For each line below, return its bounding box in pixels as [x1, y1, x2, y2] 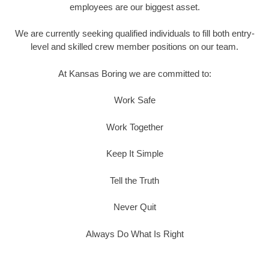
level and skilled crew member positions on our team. [31, 41, 238, 52]
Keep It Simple [106, 148, 163, 159]
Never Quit [113, 202, 156, 213]
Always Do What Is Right [85, 228, 184, 239]
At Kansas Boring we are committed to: [58, 68, 211, 79]
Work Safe [113, 95, 156, 106]
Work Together [106, 121, 163, 132]
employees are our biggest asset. [69, 1, 200, 12]
